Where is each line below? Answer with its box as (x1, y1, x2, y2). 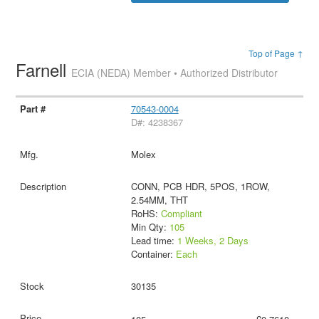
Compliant (160, 206, 202, 221)
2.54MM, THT (130, 193, 188, 207)
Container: (130, 247, 176, 261)
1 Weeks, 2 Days (177, 234, 249, 248)
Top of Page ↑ (248, 46, 303, 59)
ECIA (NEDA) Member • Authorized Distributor (71, 65, 278, 80)
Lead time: (130, 234, 177, 248)
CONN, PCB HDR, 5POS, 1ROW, (130, 179, 270, 194)
